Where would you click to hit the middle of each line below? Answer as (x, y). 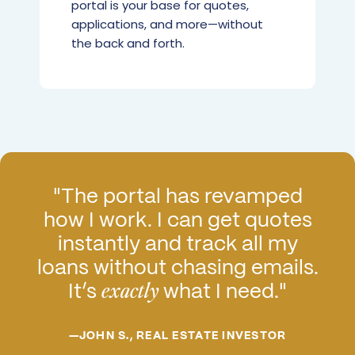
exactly (130, 292)
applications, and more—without (167, 24)
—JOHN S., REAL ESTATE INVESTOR (177, 335)
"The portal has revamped (177, 195)
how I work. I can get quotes (177, 219)
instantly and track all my (177, 243)
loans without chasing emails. (177, 267)
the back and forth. (128, 43)
